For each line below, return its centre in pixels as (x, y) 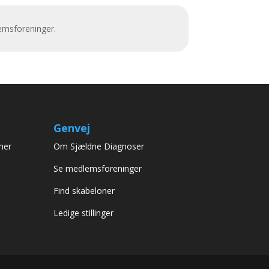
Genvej (72, 128)
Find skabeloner (84, 191)
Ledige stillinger (84, 213)
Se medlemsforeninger (98, 169)
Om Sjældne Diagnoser (100, 147)
